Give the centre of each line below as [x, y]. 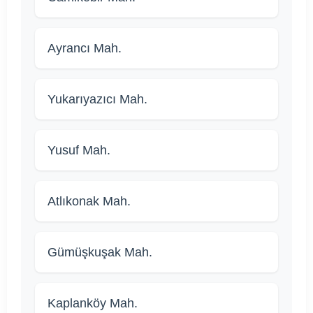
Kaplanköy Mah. [93, 304]
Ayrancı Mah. [85, 49]
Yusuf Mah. [79, 151]
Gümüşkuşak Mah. [100, 253]
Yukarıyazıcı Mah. [97, 100]
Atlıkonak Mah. [89, 202]
